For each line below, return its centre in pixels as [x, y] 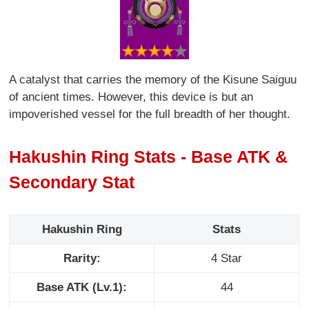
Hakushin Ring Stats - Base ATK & [149, 156]
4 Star [227, 259]
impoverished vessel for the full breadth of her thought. [150, 114]
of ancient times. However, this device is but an [131, 97]
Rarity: [82, 259]
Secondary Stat [72, 182]
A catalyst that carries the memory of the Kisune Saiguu [153, 80]
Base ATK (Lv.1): [82, 288]
